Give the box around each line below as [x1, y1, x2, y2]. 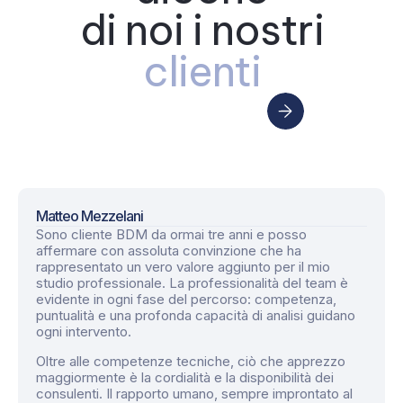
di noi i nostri [79, 4, 324, 57]
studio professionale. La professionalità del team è [36, 274, 348, 292]
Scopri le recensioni [114, 102, 251, 121]
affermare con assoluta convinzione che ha [36, 242, 301, 260]
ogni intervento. [36, 323, 131, 341]
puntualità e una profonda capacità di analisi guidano [36, 307, 355, 325]
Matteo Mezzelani [36, 207, 143, 226]
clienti [142, 45, 261, 98]
